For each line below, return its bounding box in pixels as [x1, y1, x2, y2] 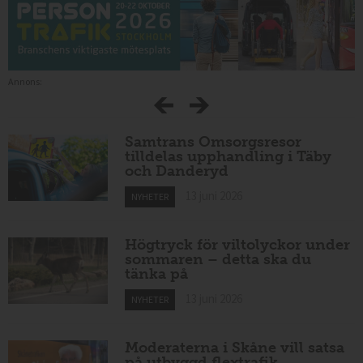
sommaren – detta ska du [125, 250, 312, 269]
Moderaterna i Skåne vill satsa [125, 338, 345, 357]
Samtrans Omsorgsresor [125, 133, 302, 152]
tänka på [125, 265, 189, 284]
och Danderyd [125, 162, 229, 181]
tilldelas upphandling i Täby [125, 147, 332, 166]
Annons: [8, 75, 42, 88]
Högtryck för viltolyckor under [125, 236, 351, 254]
